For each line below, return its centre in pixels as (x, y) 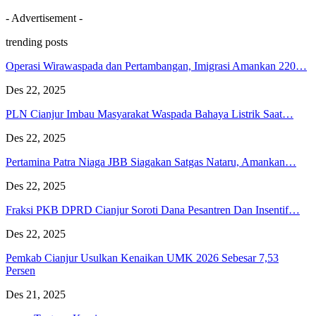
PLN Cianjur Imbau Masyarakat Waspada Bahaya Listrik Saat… (150, 114)
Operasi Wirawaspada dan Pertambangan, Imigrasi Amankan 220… (156, 66)
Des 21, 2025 (36, 294)
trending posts (37, 42)
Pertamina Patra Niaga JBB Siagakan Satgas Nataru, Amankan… (151, 162)
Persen (20, 270)
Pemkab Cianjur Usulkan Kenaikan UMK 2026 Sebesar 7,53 (142, 257)
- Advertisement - (44, 18)
